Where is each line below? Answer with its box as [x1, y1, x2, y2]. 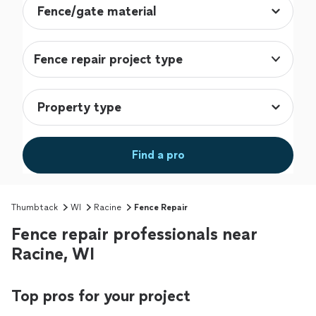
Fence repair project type [34, 51, 183, 68]
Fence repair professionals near [11, 224, 257, 245]
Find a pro [131, 148, 185, 162]
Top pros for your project [11, 286, 190, 306]
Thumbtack [11, 202, 58, 213]
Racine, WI [11, 243, 95, 265]
